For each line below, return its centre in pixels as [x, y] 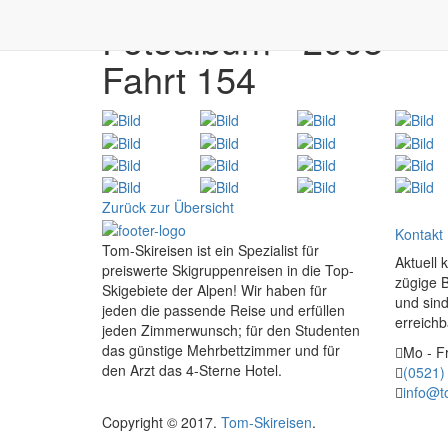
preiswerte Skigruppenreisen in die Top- [228, 269]
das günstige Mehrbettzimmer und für [221, 349]
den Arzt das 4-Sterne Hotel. [192, 369]
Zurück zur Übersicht [168, 207]
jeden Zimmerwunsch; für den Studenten [231, 329]
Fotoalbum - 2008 [242, 39]
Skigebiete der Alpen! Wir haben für [214, 289]
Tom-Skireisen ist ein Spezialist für [210, 249]
